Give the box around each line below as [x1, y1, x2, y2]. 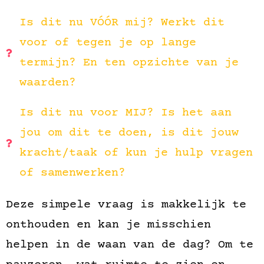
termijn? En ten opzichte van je [19, 56, 239, 70]
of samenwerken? [19, 166, 126, 180]
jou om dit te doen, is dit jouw [19, 126, 239, 140]
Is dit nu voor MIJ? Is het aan [19, 106, 232, 120]
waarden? [19, 76, 76, 90]
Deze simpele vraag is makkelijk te [6, 198, 246, 212]
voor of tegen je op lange [19, 36, 196, 50]
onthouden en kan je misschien [6, 218, 211, 232]
